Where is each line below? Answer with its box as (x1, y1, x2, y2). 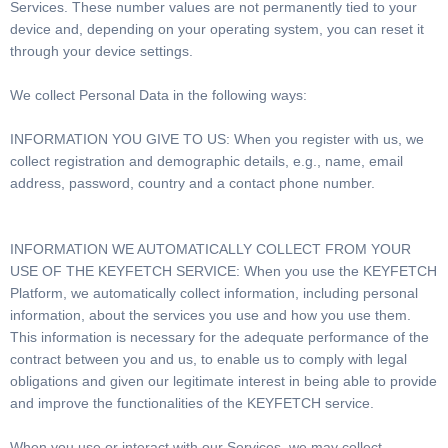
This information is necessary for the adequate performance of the (10, 329, 429, 345)
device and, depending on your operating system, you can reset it (10, 21, 424, 37)
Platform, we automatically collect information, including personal (10, 285, 418, 301)
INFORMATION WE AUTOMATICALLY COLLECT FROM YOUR (10, 241, 411, 257)
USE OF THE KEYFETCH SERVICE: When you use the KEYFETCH (10, 263, 437, 279)
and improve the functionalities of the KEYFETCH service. (10, 395, 374, 411)
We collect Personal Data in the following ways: (10, 87, 307, 103)
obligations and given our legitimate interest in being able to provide (10, 373, 437, 389)
